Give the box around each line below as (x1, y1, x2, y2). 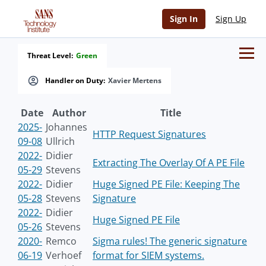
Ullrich (46, 135, 75, 148)
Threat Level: (27, 50, 73, 61)
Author (52, 106, 86, 119)
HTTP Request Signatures (93, 128, 206, 141)
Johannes (46, 121, 87, 134)
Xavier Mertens (108, 75, 161, 85)
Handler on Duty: (45, 75, 105, 85)
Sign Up (216, 13, 246, 24)
